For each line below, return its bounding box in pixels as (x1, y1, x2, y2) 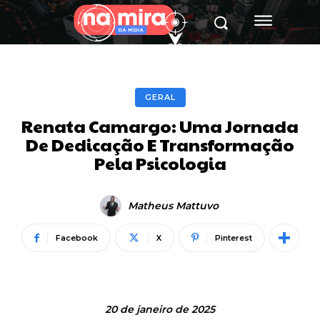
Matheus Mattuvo (127, 199, 219, 213)
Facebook (55, 233, 98, 244)
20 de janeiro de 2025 (105, 302, 215, 316)
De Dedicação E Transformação (26, 132, 294, 157)
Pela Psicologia (94, 151, 226, 176)
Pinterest (214, 233, 252, 244)
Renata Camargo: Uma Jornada (21, 114, 299, 139)
